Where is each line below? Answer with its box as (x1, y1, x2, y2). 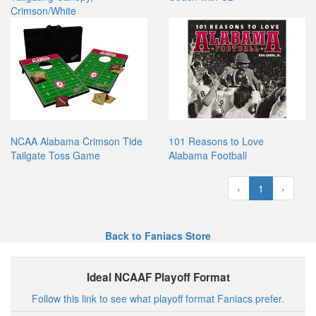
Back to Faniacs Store (105, 229, 211, 243)
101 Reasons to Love (169, 134, 264, 149)
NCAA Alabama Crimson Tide (11, 134, 142, 149)
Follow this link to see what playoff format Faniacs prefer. (32, 291, 284, 306)
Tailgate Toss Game (11, 148, 100, 163)
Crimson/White (11, 4, 76, 18)
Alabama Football (169, 148, 247, 163)
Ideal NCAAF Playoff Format (86, 269, 230, 286)
